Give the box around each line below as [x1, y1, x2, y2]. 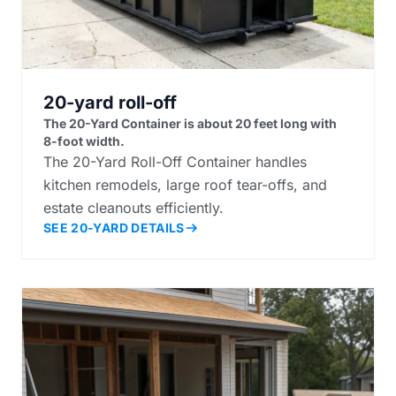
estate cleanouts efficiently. [43, 198, 224, 217]
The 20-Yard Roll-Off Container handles [43, 152, 307, 171]
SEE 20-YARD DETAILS [43, 219, 185, 235]
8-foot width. [43, 133, 125, 148]
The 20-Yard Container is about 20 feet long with [43, 115, 337, 131]
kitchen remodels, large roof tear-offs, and [43, 175, 327, 194]
